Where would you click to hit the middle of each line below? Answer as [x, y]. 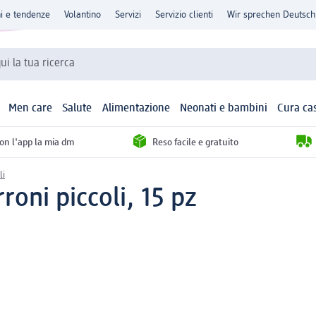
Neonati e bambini [223, 109]
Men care [31, 109]
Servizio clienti [184, 15]
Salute [77, 109]
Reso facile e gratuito [195, 142]
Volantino [83, 15]
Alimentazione [136, 109]
